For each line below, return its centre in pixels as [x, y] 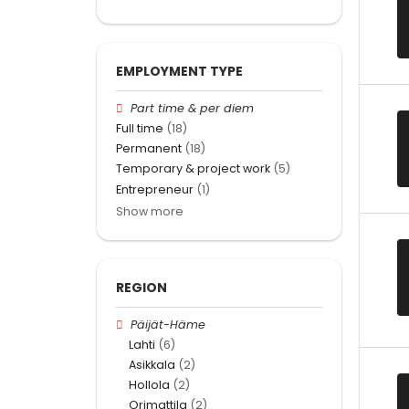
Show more [150, 211]
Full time [140, 128]
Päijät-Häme [168, 324]
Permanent [149, 149]
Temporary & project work [193, 169]
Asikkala [152, 365]
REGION [142, 287]
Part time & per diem [193, 108]
